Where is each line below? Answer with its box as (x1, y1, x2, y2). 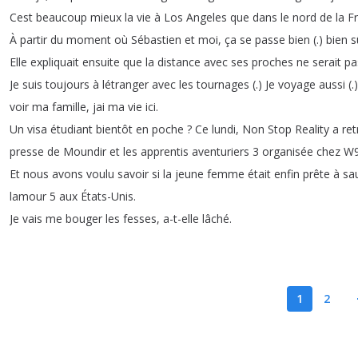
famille (52, 99, 86, 115)
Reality (295, 121, 329, 137)
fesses (123, 211, 157, 227)
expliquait (30, 54, 79, 70)
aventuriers (192, 144, 249, 160)
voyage (278, 77, 316, 93)
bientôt (96, 121, 133, 137)
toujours (46, 77, 89, 93)
